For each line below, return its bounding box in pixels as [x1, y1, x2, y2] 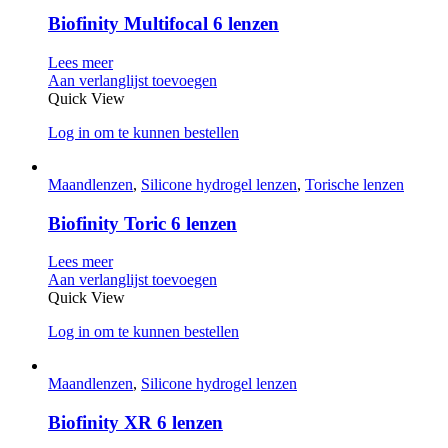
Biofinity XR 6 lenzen [48, 412, 223, 434]
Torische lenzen [305, 176, 404, 193]
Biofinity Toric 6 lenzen [48, 212, 237, 234]
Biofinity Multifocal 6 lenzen [48, 13, 279, 35]
